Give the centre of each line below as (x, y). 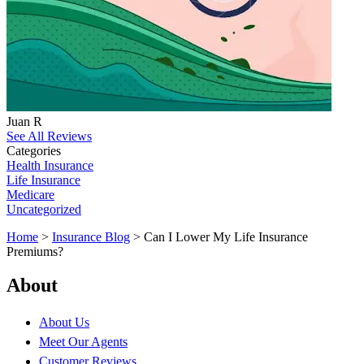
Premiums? (35, 251)
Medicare (30, 194)
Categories (34, 150)
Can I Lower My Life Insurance (226, 236)
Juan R (24, 121)
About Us (64, 323)
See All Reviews (49, 136)
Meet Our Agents (83, 342)
